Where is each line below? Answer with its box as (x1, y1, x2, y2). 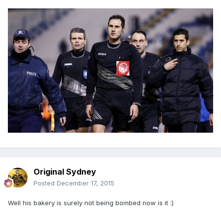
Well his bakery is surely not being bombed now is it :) (8, 198, 174, 207)
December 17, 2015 (57, 179, 114, 187)
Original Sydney (34, 166, 96, 177)
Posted (34, 179, 57, 187)
